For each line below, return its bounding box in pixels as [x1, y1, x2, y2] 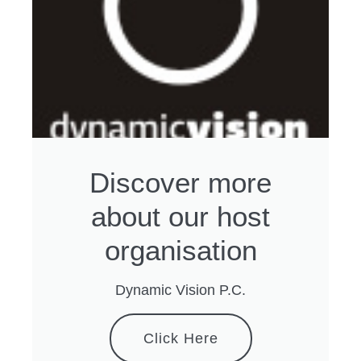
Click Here [143, 330, 218, 346]
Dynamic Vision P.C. [115, 281, 246, 298]
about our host [91, 200, 270, 232]
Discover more [89, 166, 272, 198]
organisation [104, 234, 257, 266]
